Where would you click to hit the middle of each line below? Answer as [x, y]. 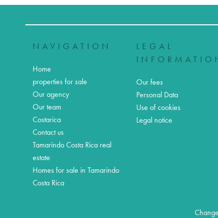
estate [41, 157]
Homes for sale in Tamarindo [76, 170]
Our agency [51, 94]
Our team [47, 107]
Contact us [48, 132]
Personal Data [157, 95]
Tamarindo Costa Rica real [72, 145]
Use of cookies [158, 107]
